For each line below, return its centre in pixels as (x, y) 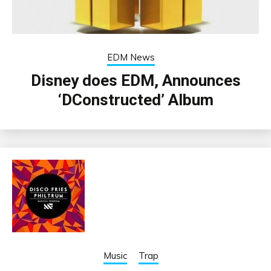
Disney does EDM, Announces (135, 80)
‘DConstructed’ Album (135, 100)
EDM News (131, 57)
